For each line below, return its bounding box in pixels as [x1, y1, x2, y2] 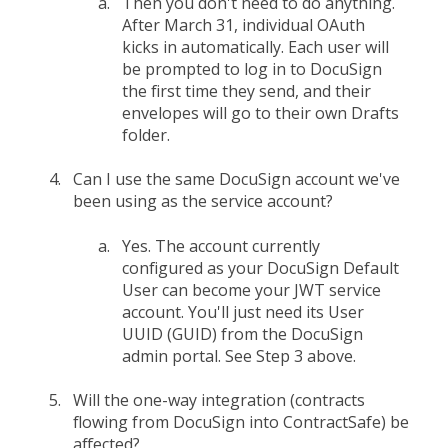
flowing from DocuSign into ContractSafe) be [73, 410, 409, 433]
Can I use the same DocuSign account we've [73, 168, 400, 191]
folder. [122, 123, 170, 146]
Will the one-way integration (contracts [73, 388, 365, 411]
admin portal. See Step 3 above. [122, 344, 356, 367]
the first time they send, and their [122, 79, 371, 102]
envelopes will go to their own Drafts [122, 101, 399, 124]
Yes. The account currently [122, 234, 320, 257]
